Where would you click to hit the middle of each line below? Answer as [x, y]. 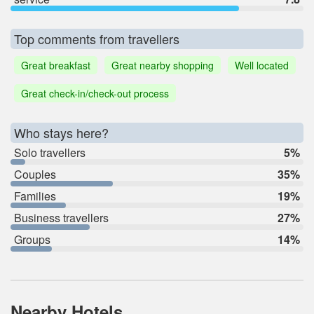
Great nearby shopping [163, 65]
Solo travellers [50, 152]
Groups [32, 239]
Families [35, 196]
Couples [35, 174]
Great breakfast [56, 65]
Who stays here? [61, 132]
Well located [262, 65]
